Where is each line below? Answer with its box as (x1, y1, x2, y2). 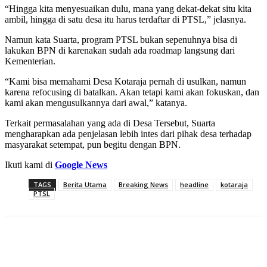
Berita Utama (63, 180, 107, 190)
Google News (55, 160, 107, 170)
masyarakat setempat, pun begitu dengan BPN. (5, 139, 181, 150)
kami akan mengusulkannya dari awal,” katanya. (5, 98, 187, 108)
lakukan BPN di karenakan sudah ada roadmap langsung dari (5, 45, 235, 56)
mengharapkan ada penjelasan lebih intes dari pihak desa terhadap (5, 129, 252, 139)
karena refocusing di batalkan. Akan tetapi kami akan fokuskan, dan (5, 87, 259, 98)
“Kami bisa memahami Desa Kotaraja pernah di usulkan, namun (5, 76, 246, 87)
